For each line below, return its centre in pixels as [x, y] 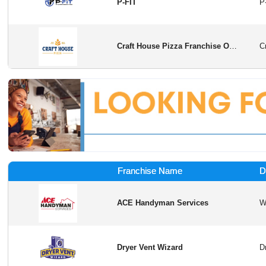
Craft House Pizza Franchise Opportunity [233, 46]
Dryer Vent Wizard [150, 248]
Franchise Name [150, 171]
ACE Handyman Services [163, 203]
